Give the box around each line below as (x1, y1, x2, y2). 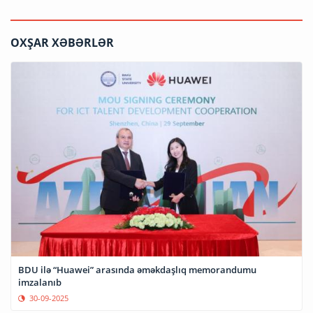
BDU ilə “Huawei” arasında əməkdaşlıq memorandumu (18, 263, 256, 276)
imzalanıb (18, 275, 61, 289)
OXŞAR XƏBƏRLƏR (10, 35, 114, 51)
